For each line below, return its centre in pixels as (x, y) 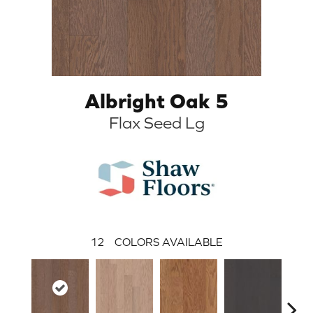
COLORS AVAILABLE (169, 241)
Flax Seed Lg (156, 122)
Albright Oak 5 (156, 100)
